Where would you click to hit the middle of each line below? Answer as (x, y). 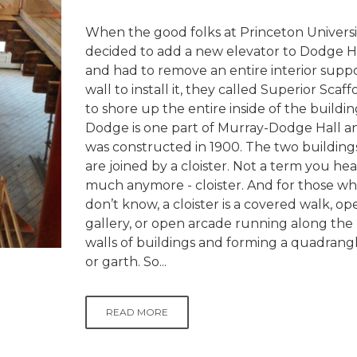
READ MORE (137, 312)
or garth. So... (126, 262)
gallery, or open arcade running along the (219, 224)
